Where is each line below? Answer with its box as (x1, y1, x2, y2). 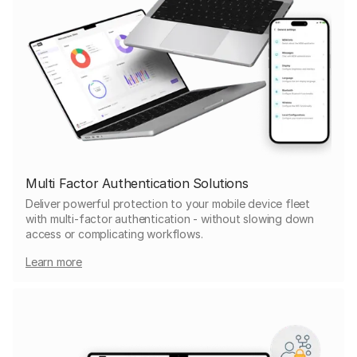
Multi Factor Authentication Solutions (25, 175, 249, 191)
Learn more (25, 254, 82, 269)
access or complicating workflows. (25, 226, 203, 241)
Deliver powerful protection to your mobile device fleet (25, 196, 310, 210)
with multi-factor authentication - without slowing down (25, 211, 314, 226)
